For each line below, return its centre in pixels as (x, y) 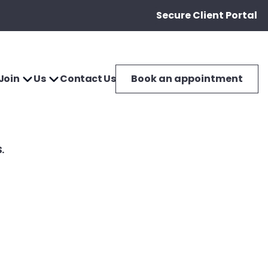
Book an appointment (187, 79)
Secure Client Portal (207, 15)
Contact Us (88, 79)
